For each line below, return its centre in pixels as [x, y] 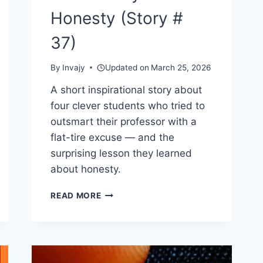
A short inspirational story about [127, 90]
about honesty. [86, 169]
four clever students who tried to [128, 106]
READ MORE [76, 196]
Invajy [74, 68]
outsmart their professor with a [124, 122]
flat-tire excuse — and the [113, 138]
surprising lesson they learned [122, 154]
